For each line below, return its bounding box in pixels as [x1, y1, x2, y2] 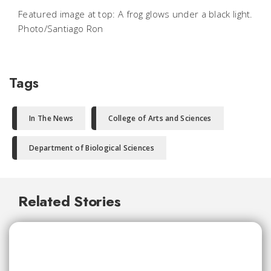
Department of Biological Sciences [29, 143, 154, 154]
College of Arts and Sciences [108, 113, 212, 124]
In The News [29, 113, 74, 124]
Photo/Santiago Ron [18, 22, 103, 35]
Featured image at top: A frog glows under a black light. [18, 8, 253, 21]
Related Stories [18, 191, 121, 212]
